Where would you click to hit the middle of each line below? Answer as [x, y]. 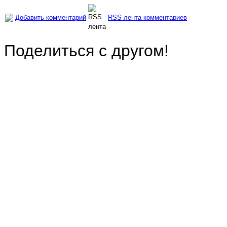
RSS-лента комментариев [147, 18]
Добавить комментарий [51, 18]
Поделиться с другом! [86, 51]
